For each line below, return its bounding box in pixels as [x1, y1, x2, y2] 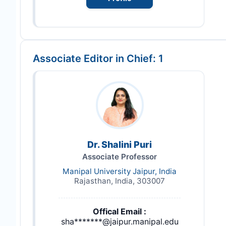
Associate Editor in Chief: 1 [33, 52, 163, 65]
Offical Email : [93, 206, 146, 217]
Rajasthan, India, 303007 [74, 176, 165, 186]
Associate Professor [82, 152, 157, 162]
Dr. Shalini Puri [87, 139, 152, 150]
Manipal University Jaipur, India [63, 166, 177, 177]
